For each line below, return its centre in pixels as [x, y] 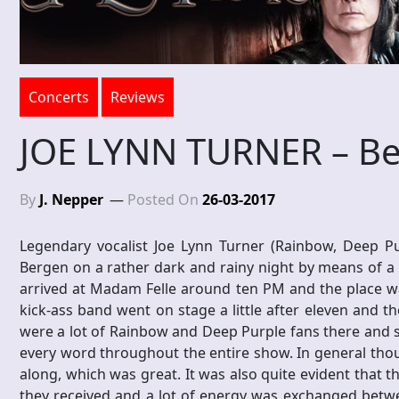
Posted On [165, 200]
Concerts [59, 98]
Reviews [138, 98]
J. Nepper [71, 200]
